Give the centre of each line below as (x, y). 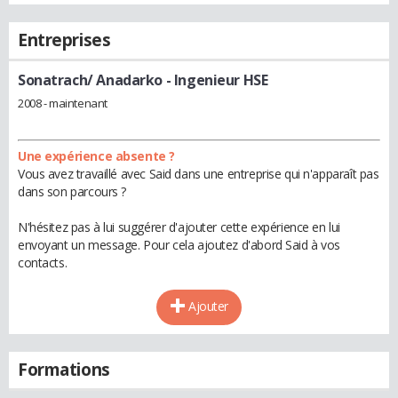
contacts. (43, 262)
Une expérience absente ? (96, 155)
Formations (64, 369)
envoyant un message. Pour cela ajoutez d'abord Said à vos (179, 244)
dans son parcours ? (72, 191)
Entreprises (64, 40)
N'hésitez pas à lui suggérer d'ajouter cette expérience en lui (179, 227)
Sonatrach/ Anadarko (91, 80)
